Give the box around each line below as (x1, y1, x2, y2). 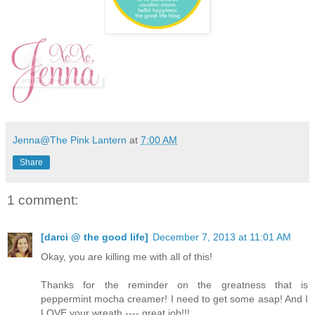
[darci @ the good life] (41, 231, 148, 243)
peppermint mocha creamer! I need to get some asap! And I (41, 292, 308, 304)
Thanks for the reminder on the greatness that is (41, 278, 308, 290)
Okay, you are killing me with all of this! (41, 250, 212, 262)
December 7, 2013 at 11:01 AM (153, 231, 291, 243)
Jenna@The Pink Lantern (13, 134, 127, 146)
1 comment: (7, 193, 78, 208)
